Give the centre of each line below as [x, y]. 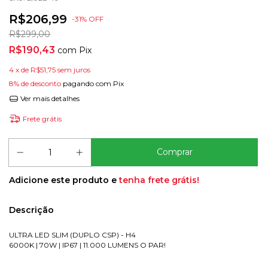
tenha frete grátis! [159, 180]
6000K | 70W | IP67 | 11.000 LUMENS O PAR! [87, 245]
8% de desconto [35, 83]
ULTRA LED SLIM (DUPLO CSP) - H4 [72, 235]
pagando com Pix [92, 83]
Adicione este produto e [64, 180]
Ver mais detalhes [49, 98]
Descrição [31, 210]
